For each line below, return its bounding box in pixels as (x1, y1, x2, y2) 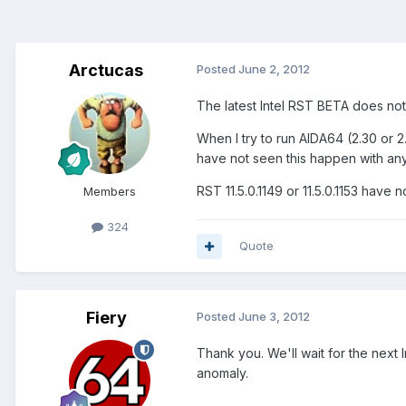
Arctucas (69, 61, 143, 81)
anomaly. (197, 365, 248, 382)
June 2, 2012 (238, 62, 310, 77)
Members (83, 184, 136, 199)
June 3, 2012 (238, 309, 310, 324)
